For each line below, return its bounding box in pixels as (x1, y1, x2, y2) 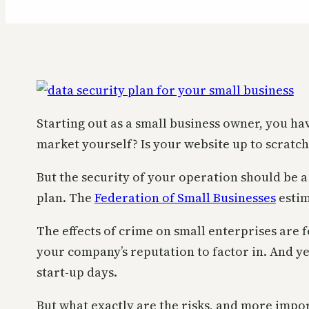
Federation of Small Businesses (94, 188, 276, 206)
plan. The (36, 188, 94, 206)
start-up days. (36, 263, 117, 281)
